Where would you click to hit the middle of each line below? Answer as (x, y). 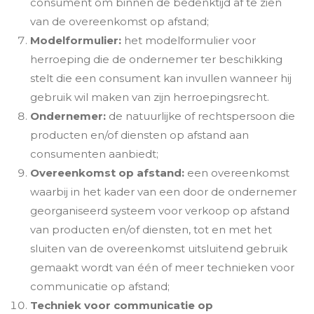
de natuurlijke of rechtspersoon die (202, 116)
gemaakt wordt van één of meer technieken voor (162, 267)
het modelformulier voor (190, 40)
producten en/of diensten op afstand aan (139, 135)
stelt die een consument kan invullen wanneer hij (161, 78)
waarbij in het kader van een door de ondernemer (163, 191)
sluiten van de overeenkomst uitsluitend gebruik (158, 248)
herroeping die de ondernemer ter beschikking (156, 59)
